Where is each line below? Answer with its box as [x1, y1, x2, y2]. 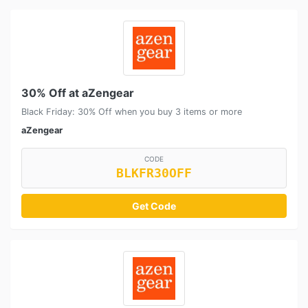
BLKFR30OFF [116, 166, 192, 180]
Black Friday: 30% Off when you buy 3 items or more [21, 106, 242, 117]
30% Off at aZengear [21, 85, 134, 100]
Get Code [132, 199, 176, 212]
